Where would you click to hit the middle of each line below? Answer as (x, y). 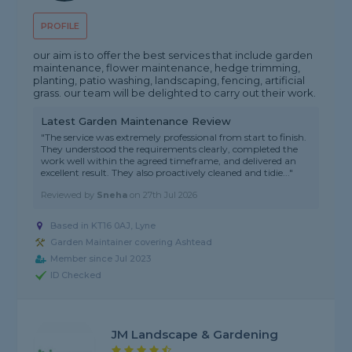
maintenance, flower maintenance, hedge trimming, (167, 68)
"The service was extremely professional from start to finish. (174, 137)
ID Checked (76, 275)
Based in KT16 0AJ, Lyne (103, 226)
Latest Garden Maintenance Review (136, 121)
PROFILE (60, 26)
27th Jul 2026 (170, 195)
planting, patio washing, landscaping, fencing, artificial (169, 81)
